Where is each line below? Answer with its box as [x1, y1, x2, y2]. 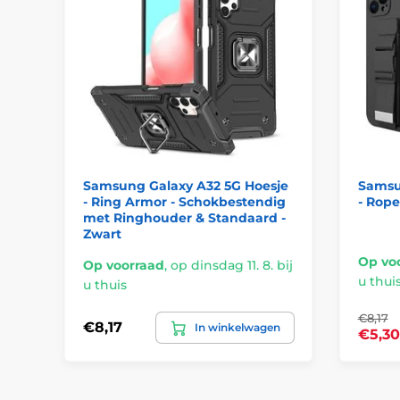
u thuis [83, 276, 127, 293]
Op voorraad [83, 256, 164, 273]
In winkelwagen [194, 320, 280, 334]
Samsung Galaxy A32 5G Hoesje [83, 177, 288, 194]
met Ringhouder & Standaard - [83, 209, 286, 226]
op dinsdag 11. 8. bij [171, 256, 293, 273]
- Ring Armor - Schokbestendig [83, 193, 286, 210]
